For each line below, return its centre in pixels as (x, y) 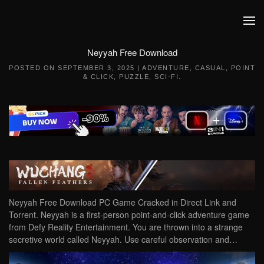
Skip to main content (65, 32)
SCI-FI (166, 77)
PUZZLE (134, 77)
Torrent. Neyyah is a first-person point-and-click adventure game (129, 215)
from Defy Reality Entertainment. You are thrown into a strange (126, 227)
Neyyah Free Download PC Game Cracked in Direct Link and (123, 202)
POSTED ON (33, 68)
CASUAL (210, 68)
